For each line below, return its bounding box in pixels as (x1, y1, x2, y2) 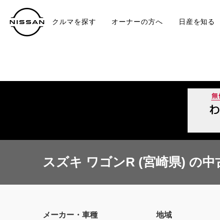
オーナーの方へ (111, 18, 163, 26)
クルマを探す (52, 18, 96, 26)
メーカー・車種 (43, 211, 98, 219)
